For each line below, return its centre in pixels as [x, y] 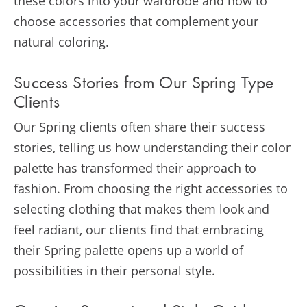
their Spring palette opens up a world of [128, 250]
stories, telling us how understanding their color [152, 147]
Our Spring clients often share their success [139, 126]
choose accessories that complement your [136, 22]
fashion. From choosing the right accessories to [151, 188]
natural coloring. [61, 42]
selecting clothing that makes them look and [142, 209]
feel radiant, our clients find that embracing [139, 229]
